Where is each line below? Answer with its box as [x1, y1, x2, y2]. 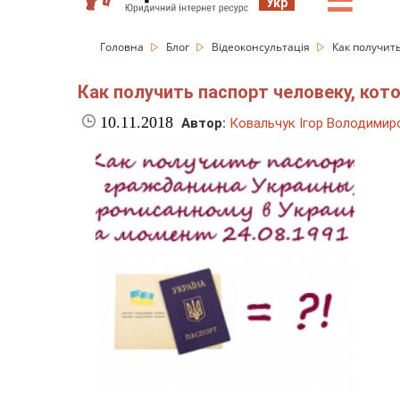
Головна [100, 39, 146, 54]
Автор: [181, 115, 226, 132]
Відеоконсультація [212, 39, 312, 54]
